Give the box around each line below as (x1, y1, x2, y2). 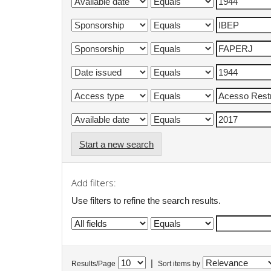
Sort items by (158, 260, 200, 269)
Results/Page (71, 260, 116, 269)
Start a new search (79, 139, 154, 149)
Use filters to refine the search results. (71, 195, 221, 206)
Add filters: (71, 177, 116, 189)
